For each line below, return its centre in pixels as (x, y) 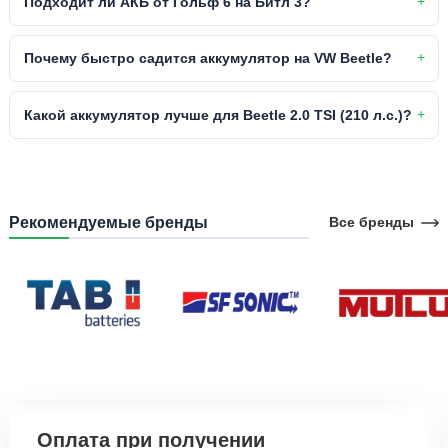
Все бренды (371, 222)
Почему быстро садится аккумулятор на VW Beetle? (207, 58)
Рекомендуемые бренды (108, 221)
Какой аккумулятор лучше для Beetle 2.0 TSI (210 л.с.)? (217, 115)
